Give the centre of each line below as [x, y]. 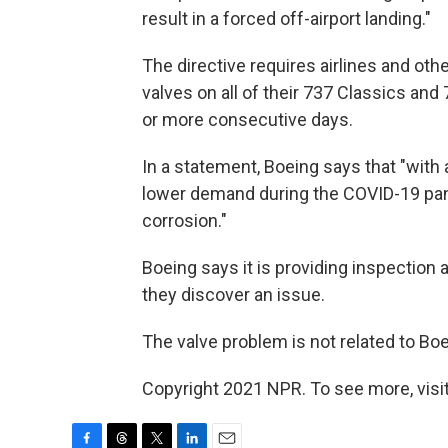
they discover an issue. [233, 294]
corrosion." [184, 220]
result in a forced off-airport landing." [286, 18]
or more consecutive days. [247, 119]
